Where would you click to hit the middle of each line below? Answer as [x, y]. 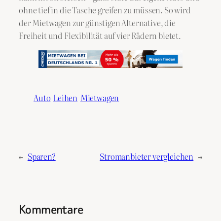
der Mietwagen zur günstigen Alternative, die [97, 23]
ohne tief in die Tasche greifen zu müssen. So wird [105, 10]
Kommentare [51, 210]
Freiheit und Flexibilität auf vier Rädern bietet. [100, 36]
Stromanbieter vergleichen [147, 157]
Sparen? [41, 157]
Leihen [66, 98]
